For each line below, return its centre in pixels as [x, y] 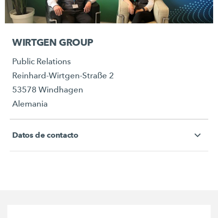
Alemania [30, 104]
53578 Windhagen [48, 90]
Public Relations [42, 62]
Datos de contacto [45, 135]
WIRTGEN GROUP [53, 43]
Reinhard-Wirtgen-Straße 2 [63, 76]
